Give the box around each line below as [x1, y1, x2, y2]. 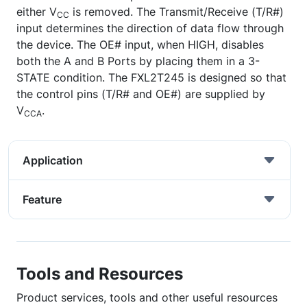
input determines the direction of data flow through [16, 21, 284, 35]
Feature [23, 193, 62, 206]
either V [16, 5, 57, 19]
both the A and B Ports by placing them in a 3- [16, 54, 260, 68]
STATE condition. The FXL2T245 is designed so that [16, 71, 286, 84]
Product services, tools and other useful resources [16, 291, 278, 304]
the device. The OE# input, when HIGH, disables [16, 38, 264, 51]
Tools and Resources [16, 263, 183, 284]
